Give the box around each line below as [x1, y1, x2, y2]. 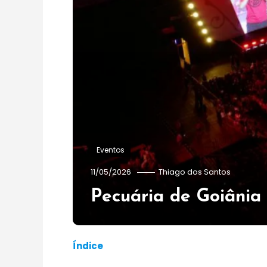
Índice [73, 240, 103, 252]
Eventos [97, 145, 125, 155]
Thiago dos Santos [159, 166, 231, 178]
